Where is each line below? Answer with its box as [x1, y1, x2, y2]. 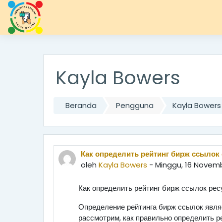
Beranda [65, 100, 97, 111]
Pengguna [115, 100, 154, 111]
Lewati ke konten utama [27, 10, 116, 21]
